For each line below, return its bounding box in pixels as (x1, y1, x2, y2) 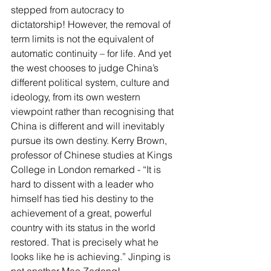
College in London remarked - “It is (11, 163, 163, 175)
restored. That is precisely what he (11, 236, 161, 248)
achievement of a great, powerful (11, 207, 154, 219)
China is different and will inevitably (11, 120, 167, 132)
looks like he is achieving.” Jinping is (11, 250, 173, 263)
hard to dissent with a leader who (11, 178, 156, 190)
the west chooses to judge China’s (11, 62, 161, 74)
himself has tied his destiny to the (11, 192, 156, 204)
